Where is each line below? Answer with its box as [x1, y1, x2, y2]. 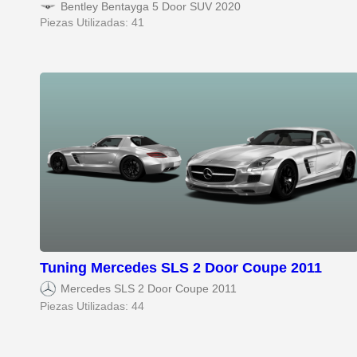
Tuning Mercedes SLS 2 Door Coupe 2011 [40, 260, 322, 277]
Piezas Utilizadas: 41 [40, 16, 144, 29]
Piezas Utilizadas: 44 [40, 300, 144, 313]
